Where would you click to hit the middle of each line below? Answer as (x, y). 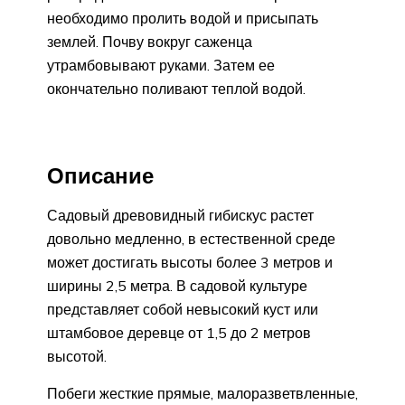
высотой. (77, 357)
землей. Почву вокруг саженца (150, 41)
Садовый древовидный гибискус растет (180, 216)
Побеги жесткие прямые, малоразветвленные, (202, 394)
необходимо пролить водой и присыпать (183, 18)
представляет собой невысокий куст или (183, 310)
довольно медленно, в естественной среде (191, 239)
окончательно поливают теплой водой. (176, 88)
